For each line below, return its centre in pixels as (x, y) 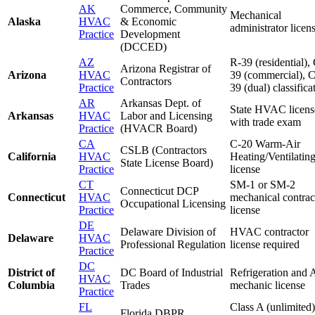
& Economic (148, 21)
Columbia (31, 285)
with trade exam (265, 122)
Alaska (24, 21)
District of (31, 272)
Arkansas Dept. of (161, 103)
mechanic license (268, 285)
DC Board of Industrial (172, 272)
